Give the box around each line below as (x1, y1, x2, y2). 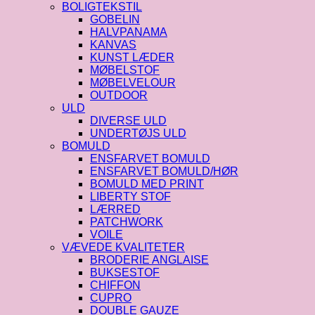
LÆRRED (90, 202, 141, 215)
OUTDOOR (90, 89, 148, 101)
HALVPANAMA (90, 25, 167, 38)
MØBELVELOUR (90, 76, 176, 89)
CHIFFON (90, 278, 141, 291)
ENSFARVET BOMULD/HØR (90, 165, 238, 177)
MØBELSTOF (90, 63, 160, 76)
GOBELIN (90, 13, 140, 25)
